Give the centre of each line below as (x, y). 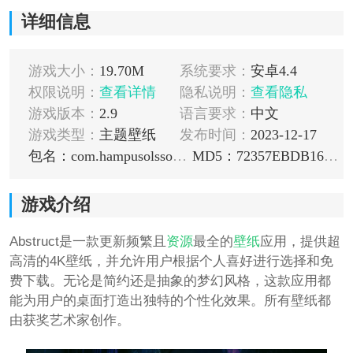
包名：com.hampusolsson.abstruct (179, 156)
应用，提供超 (300, 242)
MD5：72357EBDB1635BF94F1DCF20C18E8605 (331, 156)
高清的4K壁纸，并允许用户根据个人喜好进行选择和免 (171, 261)
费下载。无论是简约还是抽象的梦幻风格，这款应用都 (170, 281)
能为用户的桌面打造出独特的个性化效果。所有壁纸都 (170, 301)
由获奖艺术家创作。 (69, 320)
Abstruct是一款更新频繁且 (87, 242)
